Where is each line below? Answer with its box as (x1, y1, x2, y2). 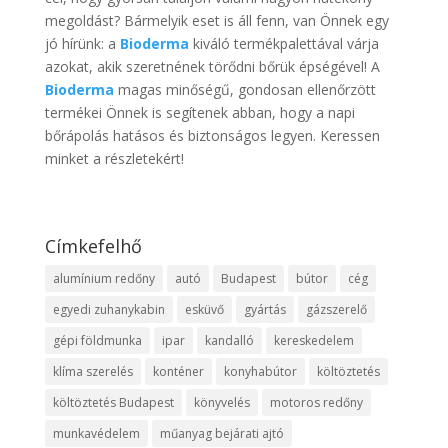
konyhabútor (223, 362, 297, 380)
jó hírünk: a (44, 33, 120, 53)
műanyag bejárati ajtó (159, 424, 284, 442)
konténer (152, 362, 204, 380)
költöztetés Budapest (52, 393, 174, 411)
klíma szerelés (52, 362, 133, 380)
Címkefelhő (44, 233, 142, 258)
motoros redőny (269, 393, 363, 411)
